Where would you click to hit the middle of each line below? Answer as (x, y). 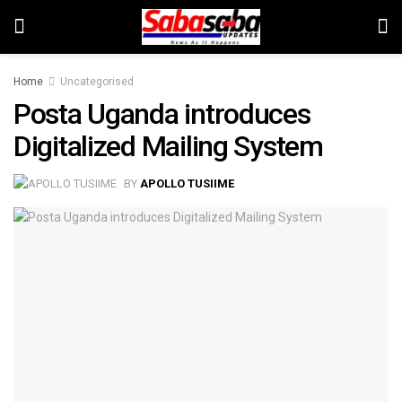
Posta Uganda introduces (162, 114)
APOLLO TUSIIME (187, 183)
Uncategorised (97, 82)
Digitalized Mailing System (168, 146)
